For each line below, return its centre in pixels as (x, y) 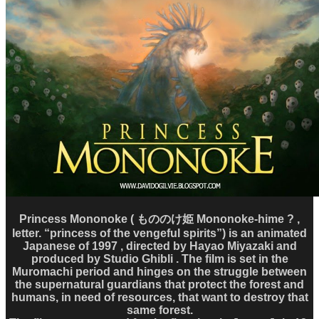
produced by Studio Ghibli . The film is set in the (159, 258)
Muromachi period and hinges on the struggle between (159, 271)
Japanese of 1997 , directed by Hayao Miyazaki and (159, 246)
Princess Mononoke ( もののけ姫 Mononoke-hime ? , (159, 219)
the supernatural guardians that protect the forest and (159, 284)
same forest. (159, 310)
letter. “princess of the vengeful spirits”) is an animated (159, 233)
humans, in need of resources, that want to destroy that (159, 297)
